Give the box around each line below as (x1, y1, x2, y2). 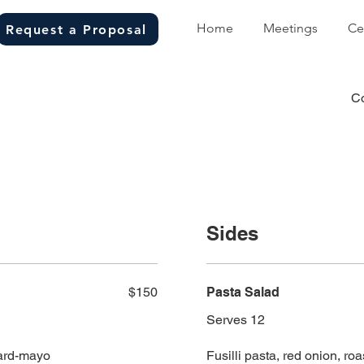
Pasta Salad (206, 284, 279, 301)
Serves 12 (206, 312, 265, 328)
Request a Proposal (6, 21, 147, 37)
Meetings (263, 20, 318, 36)
